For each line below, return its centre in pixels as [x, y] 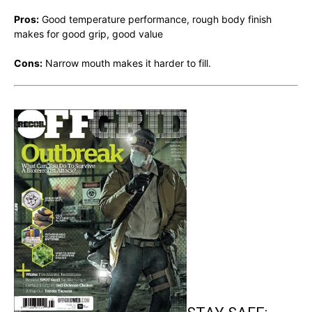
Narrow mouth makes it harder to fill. [127, 63]
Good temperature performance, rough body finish [155, 19]
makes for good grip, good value [88, 34]
